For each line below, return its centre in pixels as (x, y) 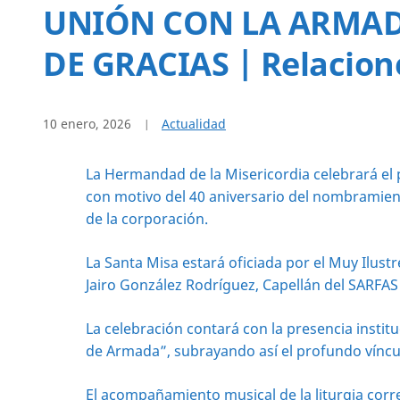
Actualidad (194, 124)
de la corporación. (147, 219)
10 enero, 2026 (87, 124)
